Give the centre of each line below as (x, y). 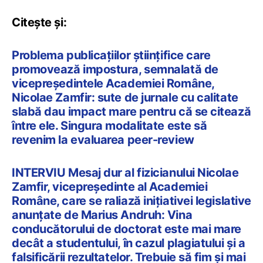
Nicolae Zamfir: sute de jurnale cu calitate (125, 97)
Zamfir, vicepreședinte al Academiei (110, 186)
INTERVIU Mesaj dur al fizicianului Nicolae (125, 172)
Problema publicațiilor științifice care (111, 55)
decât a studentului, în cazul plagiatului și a (129, 243)
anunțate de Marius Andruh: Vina (102, 215)
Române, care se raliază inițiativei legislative (131, 200)
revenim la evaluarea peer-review (103, 139)
